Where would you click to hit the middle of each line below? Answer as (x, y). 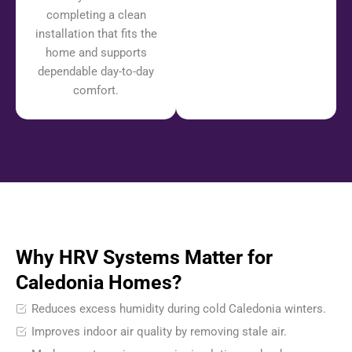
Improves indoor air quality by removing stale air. (159, 332)
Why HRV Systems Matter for (144, 258)
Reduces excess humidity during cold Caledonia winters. (179, 309)
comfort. (96, 91)
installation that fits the (96, 34)
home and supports (96, 53)
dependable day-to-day (96, 72)
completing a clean (96, 15)
